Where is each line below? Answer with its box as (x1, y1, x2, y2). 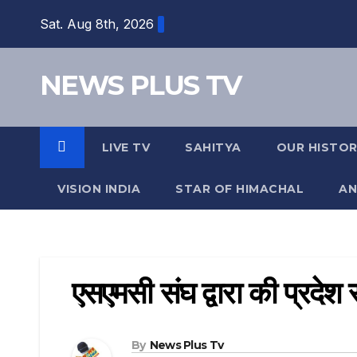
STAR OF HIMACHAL (175, 182, 304, 196)
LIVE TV (101, 140, 150, 155)
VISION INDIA (57, 182, 140, 196)
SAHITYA (185, 140, 241, 155)
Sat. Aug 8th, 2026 (40, 15, 154, 32)
